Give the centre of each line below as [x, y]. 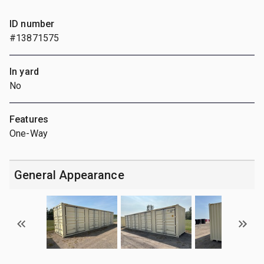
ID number [32, 24]
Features [29, 119]
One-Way [29, 133]
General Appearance [69, 175]
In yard [24, 71]
